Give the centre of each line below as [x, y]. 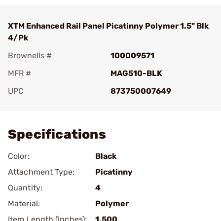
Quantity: [25, 188]
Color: [19, 156]
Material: [24, 203]
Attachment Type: [41, 172]
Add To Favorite [51, 105]
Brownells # [30, 55]
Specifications [57, 134]
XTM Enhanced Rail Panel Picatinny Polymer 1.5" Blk [108, 26]
